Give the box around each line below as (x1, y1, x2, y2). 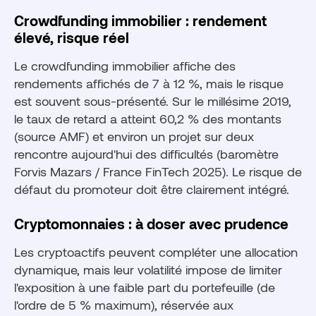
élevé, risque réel (14, 29, 129, 47)
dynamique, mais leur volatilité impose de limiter (14, 262, 282, 278)
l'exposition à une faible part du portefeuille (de (14, 279, 275, 296)
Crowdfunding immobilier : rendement (14, 12, 267, 30)
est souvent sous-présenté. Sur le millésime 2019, (14, 93, 291, 109)
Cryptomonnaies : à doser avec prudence (14, 215, 288, 233)
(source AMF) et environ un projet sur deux (14, 128, 254, 145)
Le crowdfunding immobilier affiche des (14, 58, 236, 74)
